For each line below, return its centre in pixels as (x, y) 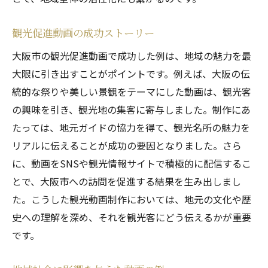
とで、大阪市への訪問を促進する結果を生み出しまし (127, 181)
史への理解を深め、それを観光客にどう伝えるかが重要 (132, 217)
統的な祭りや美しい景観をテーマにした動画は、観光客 (132, 92)
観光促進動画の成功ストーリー (83, 33)
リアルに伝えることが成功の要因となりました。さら (127, 145)
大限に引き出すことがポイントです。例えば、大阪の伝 (131, 74)
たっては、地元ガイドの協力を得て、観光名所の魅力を (131, 127)
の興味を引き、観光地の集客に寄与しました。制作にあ (131, 109)
